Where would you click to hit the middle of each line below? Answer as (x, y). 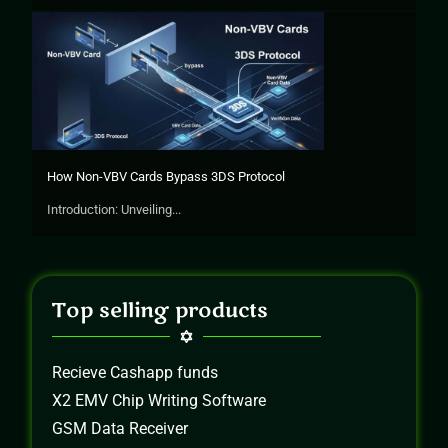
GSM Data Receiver (120, 428)
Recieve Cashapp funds (135, 372)
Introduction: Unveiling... (114, 209)
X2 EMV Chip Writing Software (159, 400)
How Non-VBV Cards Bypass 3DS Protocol (166, 176)
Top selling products (160, 310)
